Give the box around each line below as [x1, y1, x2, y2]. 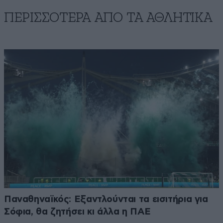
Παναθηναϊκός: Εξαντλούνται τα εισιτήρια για [4, 194, 208, 204]
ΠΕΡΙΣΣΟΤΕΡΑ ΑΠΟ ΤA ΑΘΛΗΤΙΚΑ [4, 10, 213, 25]
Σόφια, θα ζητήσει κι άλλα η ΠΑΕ [4, 207, 151, 217]
